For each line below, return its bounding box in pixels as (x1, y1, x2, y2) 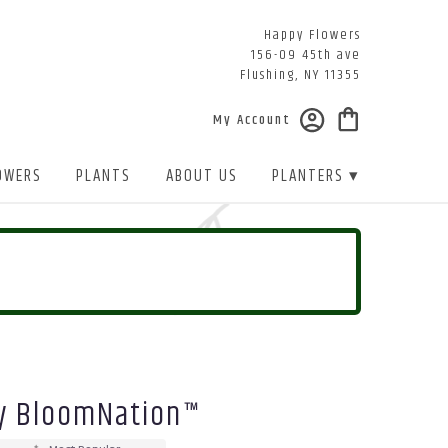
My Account (213, 109, 291, 132)
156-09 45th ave (251, 44, 361, 66)
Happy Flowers (264, 24, 361, 46)
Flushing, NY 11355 (240, 64, 361, 86)
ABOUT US (165, 163, 238, 190)
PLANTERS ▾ (272, 163, 361, 190)
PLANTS (76, 163, 132, 190)
